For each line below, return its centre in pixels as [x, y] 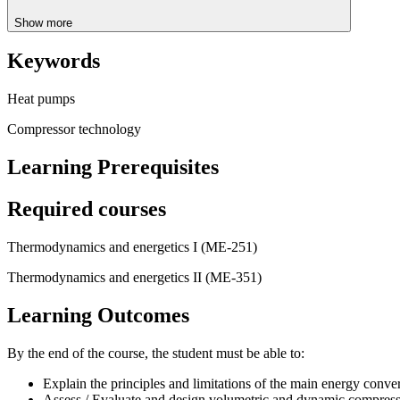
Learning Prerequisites [113, 167]
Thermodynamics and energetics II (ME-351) [134, 278]
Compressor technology [74, 129]
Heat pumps [41, 99]
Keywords [54, 61]
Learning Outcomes [98, 315]
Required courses [87, 209]
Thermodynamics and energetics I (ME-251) [132, 247]
